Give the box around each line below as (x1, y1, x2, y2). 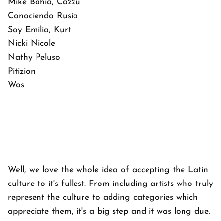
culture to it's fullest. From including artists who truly (8, 179, 213, 188)
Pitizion (8, 67, 36, 75)
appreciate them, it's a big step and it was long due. (8, 207, 210, 216)
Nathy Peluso (8, 53, 60, 62)
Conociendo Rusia (8, 11, 78, 20)
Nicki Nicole (8, 39, 55, 48)
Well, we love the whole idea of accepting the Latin (8, 165, 208, 174)
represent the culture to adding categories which (8, 193, 198, 202)
